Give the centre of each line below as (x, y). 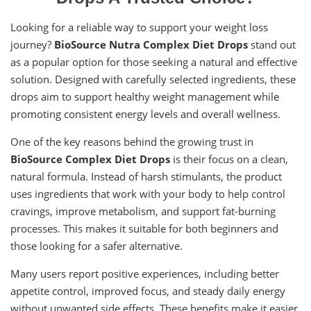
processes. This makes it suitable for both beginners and (144, 228)
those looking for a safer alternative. (96, 245)
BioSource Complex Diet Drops (90, 159)
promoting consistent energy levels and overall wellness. (145, 114)
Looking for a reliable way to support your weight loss (139, 27)
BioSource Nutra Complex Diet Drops (151, 44)
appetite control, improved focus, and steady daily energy (148, 291)
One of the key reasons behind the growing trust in (132, 141)
